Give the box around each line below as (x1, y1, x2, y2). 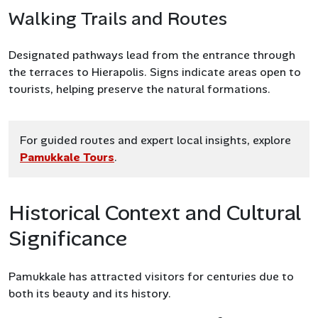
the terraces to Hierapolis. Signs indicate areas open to (9, 64, 301, 79)
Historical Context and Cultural (9, 198, 301, 226)
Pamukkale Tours (20, 149, 114, 165)
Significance (9, 224, 127, 252)
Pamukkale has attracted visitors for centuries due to (9, 268, 294, 284)
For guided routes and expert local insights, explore (20, 132, 291, 148)
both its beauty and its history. (9, 285, 171, 301)
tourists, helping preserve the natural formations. (9, 81, 270, 97)
